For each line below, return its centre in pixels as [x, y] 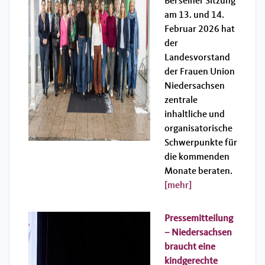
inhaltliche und [195, 114]
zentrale [181, 100]
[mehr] [178, 185]
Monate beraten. [198, 171]
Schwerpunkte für [201, 143]
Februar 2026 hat [200, 29]
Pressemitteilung [199, 219]
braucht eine [190, 247]
